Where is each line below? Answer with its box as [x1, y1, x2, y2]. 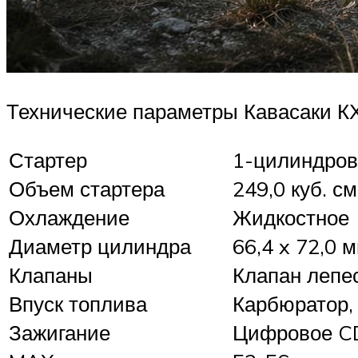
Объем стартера [9, 175, 165, 201]
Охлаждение [9, 204, 129, 230]
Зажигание [9, 319, 110, 345]
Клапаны [9, 261, 93, 288]
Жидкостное [233, 204, 349, 230]
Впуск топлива [9, 290, 147, 316]
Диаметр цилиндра [9, 233, 191, 259]
